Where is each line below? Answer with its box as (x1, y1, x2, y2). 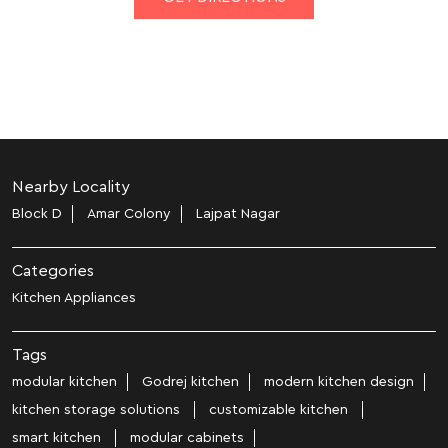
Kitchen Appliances (12, 290, 136, 305)
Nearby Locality (12, 178, 130, 195)
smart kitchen (12, 430, 105, 445)
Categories (12, 262, 94, 279)
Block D (12, 206, 62, 221)
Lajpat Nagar (196, 206, 280, 221)
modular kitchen (12, 374, 117, 389)
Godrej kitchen (142, 374, 239, 389)
